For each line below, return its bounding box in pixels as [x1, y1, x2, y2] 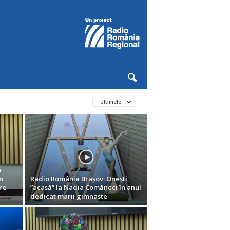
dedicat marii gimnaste [30, 191, 107, 201]
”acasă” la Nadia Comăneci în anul [30, 183, 141, 192]
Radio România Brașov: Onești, [30, 174, 129, 183]
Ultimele [100, 98, 123, 105]
